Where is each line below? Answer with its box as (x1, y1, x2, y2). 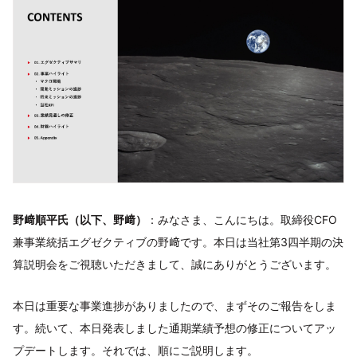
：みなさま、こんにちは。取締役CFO (147, 212, 337, 226)
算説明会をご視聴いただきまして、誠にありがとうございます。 (13, 257, 336, 271)
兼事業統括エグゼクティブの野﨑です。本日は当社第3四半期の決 (13, 234, 343, 249)
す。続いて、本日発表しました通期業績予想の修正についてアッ (13, 320, 336, 335)
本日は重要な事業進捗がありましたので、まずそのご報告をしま (13, 298, 336, 312)
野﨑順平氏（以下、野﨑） (13, 212, 147, 226)
